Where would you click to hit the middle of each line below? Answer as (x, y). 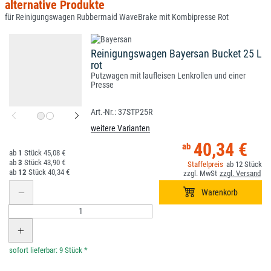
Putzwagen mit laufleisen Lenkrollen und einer (168, 76)
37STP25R (135, 112)
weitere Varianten (120, 128)
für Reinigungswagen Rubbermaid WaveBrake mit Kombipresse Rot (116, 17)
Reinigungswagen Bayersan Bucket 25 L (176, 54)
